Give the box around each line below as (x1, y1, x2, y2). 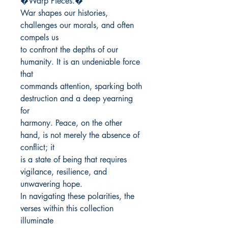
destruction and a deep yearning (20, 93, 133, 104)
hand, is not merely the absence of (20, 130, 139, 141)
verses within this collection (20, 203, 113, 214)
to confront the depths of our (20, 44, 118, 55)
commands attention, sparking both (20, 81, 142, 92)
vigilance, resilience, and (20, 166, 107, 178)
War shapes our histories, (20, 8, 108, 19)
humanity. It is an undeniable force (20, 56, 140, 68)
